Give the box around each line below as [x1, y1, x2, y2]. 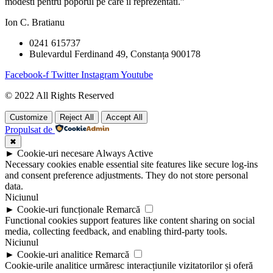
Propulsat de [5, 124, 52, 135]
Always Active [96, 148, 153, 158]
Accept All [106, 113, 143, 122]
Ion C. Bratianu [5, 17, 65, 27]
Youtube [121, 69, 153, 80]
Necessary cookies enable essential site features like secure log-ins [5, 159, 258, 169]
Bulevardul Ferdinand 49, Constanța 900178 [29, 49, 200, 59]
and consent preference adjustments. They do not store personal [5, 170, 248, 180]
